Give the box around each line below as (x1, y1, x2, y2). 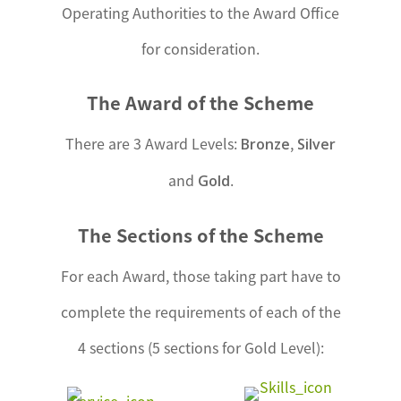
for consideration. (141, 38, 260, 60)
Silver (297, 134, 336, 155)
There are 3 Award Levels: (65, 132, 241, 155)
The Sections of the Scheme (77, 222, 324, 249)
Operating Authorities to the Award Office (62, 2, 339, 24)
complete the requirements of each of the (60, 301, 341, 323)
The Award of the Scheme (87, 90, 314, 116)
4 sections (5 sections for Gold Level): (77, 337, 324, 359)
